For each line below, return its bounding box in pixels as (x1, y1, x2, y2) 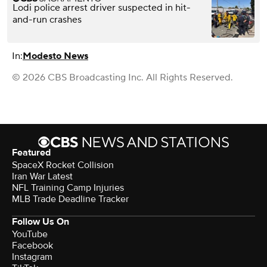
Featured (12, 147, 51, 159)
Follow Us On (12, 216, 69, 228)
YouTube (12, 228, 48, 241)
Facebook (12, 240, 53, 252)
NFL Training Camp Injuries (12, 182, 124, 194)
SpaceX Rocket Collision (12, 159, 114, 172)
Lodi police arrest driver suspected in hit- (13, 2, 191, 14)
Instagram (12, 251, 52, 263)
